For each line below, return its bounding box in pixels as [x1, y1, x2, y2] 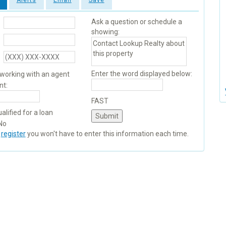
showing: [91, 28, 120, 36]
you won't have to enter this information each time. [25, 130, 189, 138]
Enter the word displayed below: [91, 70, 192, 78]
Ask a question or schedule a [91, 18, 182, 26]
